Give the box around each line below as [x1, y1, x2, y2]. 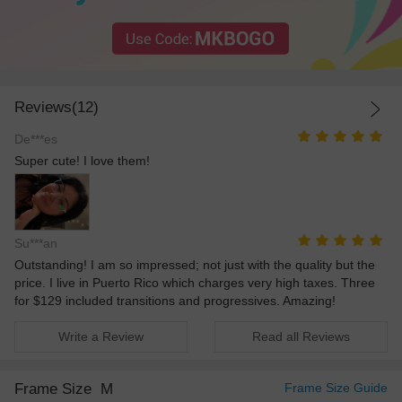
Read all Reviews [251, 328, 350, 344]
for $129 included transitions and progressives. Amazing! [14, 293, 336, 309]
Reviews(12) [14, 99, 99, 117]
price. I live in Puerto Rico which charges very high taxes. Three [14, 275, 375, 291]
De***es [14, 131, 57, 146]
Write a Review [58, 328, 144, 344]
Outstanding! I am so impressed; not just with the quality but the [14, 258, 375, 273]
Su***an [14, 236, 57, 250]
